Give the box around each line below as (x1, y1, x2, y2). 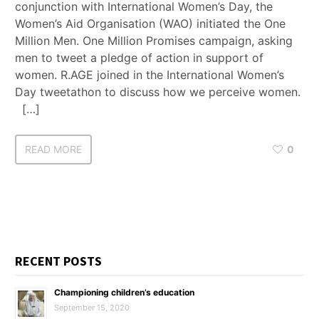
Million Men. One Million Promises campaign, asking (15, 33, 293, 48)
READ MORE (25, 143, 82, 155)
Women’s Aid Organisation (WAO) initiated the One (15, 16, 286, 31)
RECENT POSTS (15, 253, 102, 269)
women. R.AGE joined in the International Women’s (15, 68, 284, 82)
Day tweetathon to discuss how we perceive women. (15, 85, 300, 99)
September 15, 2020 (54, 303, 130, 313)
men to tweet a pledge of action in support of (15, 51, 263, 65)
